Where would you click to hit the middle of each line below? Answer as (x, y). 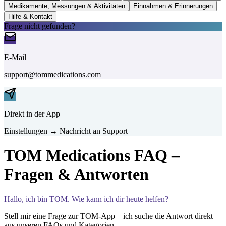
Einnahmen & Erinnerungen (173, 6)
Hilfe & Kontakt (30, 16)
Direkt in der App (32, 114)
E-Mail (15, 57)
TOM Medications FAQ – (92, 156)
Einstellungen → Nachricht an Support (66, 131)
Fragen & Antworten (76, 174)
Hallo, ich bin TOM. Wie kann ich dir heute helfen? (86, 199)
